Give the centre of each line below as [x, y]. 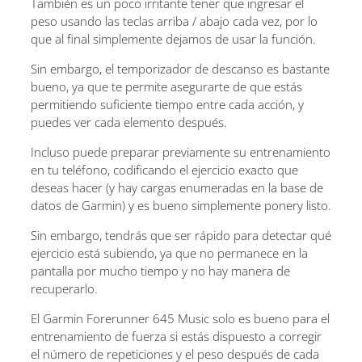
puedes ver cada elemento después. [129, 122]
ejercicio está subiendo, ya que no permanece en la [169, 253]
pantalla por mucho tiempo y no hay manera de [160, 271]
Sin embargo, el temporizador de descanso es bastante [180, 69]
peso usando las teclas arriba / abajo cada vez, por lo [174, 21]
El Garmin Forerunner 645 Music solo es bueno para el [180, 319]
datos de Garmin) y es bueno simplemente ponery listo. [181, 206]
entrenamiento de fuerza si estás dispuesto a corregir [176, 337]
